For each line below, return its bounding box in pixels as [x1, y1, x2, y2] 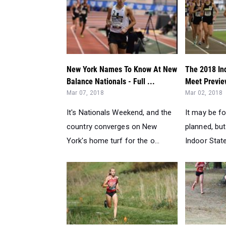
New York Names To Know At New [67, 64, 177, 74]
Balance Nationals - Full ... [67, 76, 155, 86]
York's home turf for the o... [67, 136, 159, 145]
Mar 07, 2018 [67, 89, 104, 96]
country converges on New [67, 122, 157, 131]
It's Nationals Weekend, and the [67, 107, 172, 117]
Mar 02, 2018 [185, 89, 223, 96]
